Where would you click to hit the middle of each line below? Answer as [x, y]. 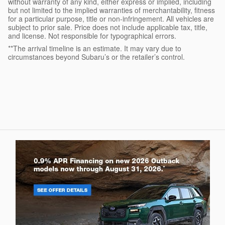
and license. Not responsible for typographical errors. [92, 36]
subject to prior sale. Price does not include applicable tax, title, [108, 27]
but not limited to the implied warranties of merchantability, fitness [111, 10]
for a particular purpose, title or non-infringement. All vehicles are [111, 19]
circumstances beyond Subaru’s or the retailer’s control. [96, 57]
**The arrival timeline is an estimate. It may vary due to [95, 48]
